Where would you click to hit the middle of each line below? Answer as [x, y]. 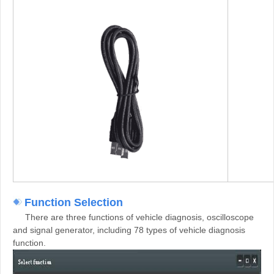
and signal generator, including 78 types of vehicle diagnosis [129, 230]
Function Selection [74, 202]
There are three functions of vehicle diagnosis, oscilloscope [133, 217]
